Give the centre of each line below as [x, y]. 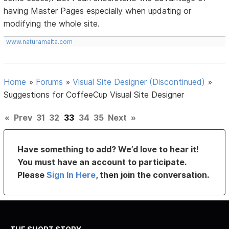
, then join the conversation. [153, 175]
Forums [50, 82]
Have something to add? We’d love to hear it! [108, 150]
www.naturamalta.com [40, 42]
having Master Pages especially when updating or [98, 11]
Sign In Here [71, 175]
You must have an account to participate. [102, 162]
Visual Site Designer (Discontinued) [139, 82]
